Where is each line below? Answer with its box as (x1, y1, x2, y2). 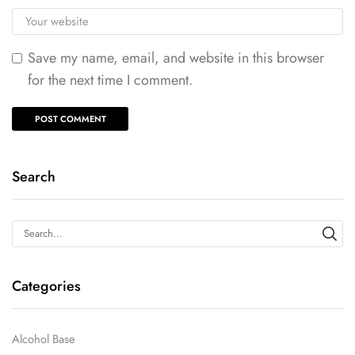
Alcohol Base (12, 330, 75, 349)
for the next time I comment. (28, 70, 193, 91)
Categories (12, 275, 81, 296)
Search (12, 166, 55, 188)
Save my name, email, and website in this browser (28, 48, 324, 69)
